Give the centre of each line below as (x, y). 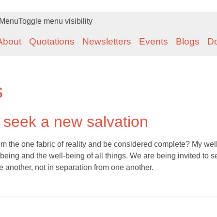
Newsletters (107, 41)
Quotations (52, 41)
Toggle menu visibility (55, 21)
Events (154, 41)
